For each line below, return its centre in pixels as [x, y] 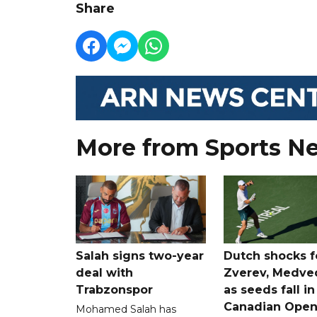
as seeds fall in [269, 289]
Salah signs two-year [140, 255]
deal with [104, 272]
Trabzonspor [114, 289]
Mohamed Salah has [126, 309]
